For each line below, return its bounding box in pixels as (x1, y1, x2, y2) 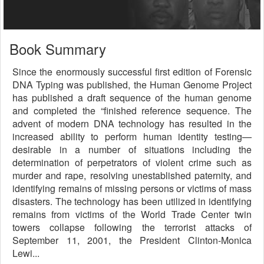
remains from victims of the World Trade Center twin (12, 207, 252, 221)
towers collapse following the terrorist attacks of (12, 220, 252, 234)
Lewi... (12, 246, 39, 260)
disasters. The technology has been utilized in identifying (12, 194, 252, 208)
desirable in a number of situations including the (12, 143, 252, 156)
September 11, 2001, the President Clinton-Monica (12, 233, 252, 247)
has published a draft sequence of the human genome (12, 91, 252, 104)
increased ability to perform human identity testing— (12, 130, 252, 143)
